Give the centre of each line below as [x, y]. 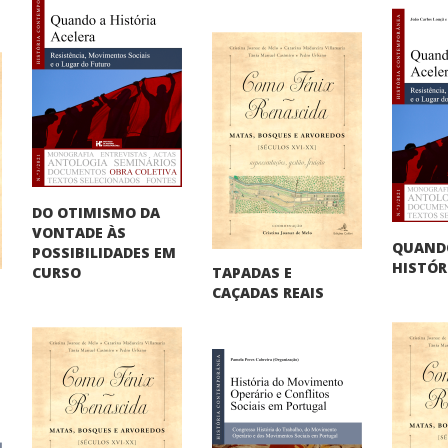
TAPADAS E [252, 272]
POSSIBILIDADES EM [104, 252]
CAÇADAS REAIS [268, 292]
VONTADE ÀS [79, 232]
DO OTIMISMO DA [96, 212]
